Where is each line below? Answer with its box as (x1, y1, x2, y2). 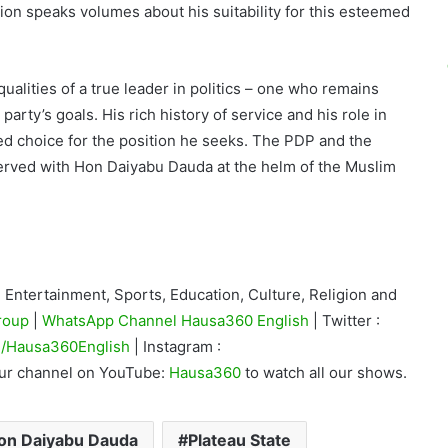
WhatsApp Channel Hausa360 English (42, 311, 313, 330)
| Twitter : (313, 311, 380, 330)
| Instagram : (134, 337, 221, 356)
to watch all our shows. (245, 363, 407, 382)
